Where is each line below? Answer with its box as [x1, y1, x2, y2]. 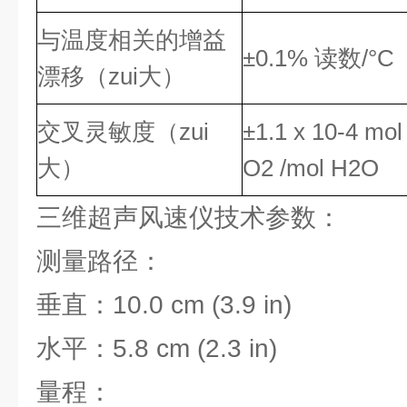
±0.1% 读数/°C [243, 45, 394, 72]
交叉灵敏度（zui [37, 118, 209, 145]
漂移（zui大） [37, 63, 185, 90]
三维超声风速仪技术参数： [36, 203, 342, 232]
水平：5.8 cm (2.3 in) [36, 334, 277, 362]
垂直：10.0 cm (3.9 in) [36, 291, 292, 319]
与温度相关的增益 [37, 26, 226, 54]
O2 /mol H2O [243, 154, 379, 182]
